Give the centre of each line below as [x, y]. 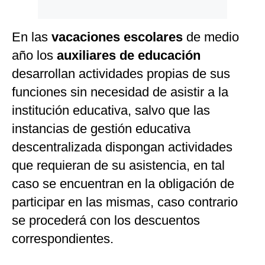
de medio [213, 37]
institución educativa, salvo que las [111, 111]
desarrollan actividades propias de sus [121, 74]
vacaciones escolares [117, 37]
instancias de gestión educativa [101, 129]
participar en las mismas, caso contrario [125, 202]
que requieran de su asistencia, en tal [118, 166]
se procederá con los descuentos [106, 221]
